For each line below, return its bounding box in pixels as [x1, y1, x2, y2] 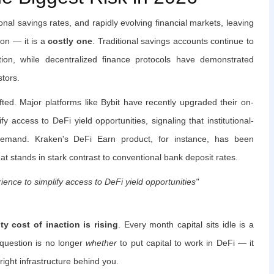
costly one [48, 35, 92, 46]
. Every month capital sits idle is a [118, 219, 254, 229]
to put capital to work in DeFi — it [117, 237, 254, 248]
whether [86, 237, 117, 248]
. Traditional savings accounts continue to [92, 35, 254, 46]
